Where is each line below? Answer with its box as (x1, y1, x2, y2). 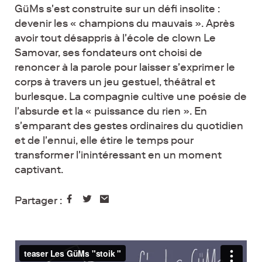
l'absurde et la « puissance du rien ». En (15, 104, 207, 118)
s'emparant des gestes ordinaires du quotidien (15, 119, 243, 132)
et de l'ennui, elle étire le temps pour (15, 133, 194, 147)
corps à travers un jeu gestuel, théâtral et (15, 75, 215, 88)
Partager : (15, 194, 64, 207)
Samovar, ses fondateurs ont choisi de (15, 46, 202, 59)
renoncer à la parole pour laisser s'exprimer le (15, 60, 235, 74)
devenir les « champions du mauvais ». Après (15, 16, 235, 30)
